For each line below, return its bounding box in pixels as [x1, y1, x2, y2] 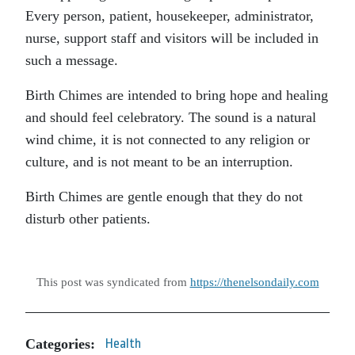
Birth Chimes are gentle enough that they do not [25, 189, 303, 204]
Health [105, 336, 141, 351]
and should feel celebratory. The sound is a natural [25, 109, 316, 125]
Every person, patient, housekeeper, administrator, [25, 8, 314, 24]
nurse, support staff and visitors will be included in [25, 30, 319, 46]
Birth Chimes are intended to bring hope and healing [25, 87, 328, 103]
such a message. [25, 52, 118, 68]
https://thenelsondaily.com [189, 275, 319, 288]
